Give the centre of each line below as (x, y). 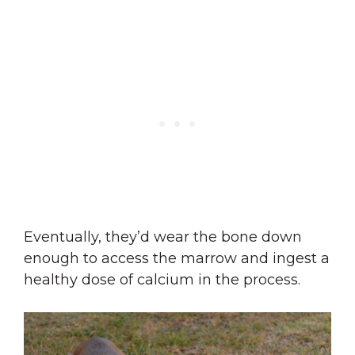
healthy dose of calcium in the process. (162, 280)
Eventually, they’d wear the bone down (163, 237)
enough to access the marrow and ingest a (177, 258)
